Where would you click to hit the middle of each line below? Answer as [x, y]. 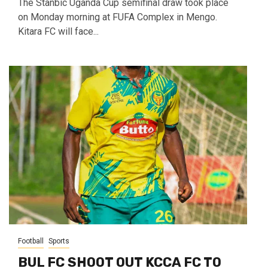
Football [31, 241]
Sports [59, 241]
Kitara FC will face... [58, 31]
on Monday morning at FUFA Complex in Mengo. [118, 17]
